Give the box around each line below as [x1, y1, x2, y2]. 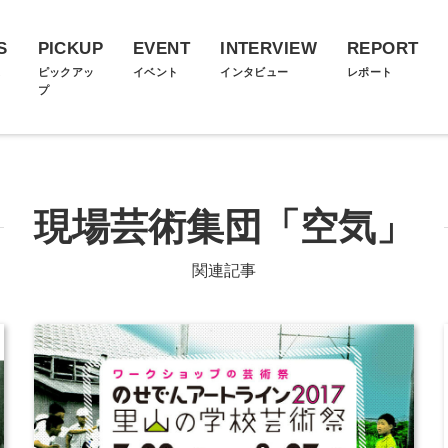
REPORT [346, 39, 419, 58]
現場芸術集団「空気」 [34, 206, 414, 248]
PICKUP [37, 39, 104, 58]
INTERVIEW [220, 39, 317, 58]
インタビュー [220, 66, 289, 78]
